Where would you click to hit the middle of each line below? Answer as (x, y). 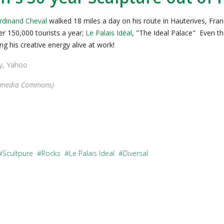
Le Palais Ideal (92, 153)
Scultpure (18, 153)
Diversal (135, 153)
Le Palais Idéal (109, 33)
